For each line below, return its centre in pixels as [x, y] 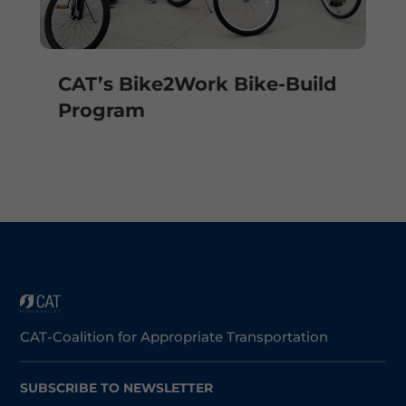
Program [101, 111]
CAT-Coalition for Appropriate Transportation [174, 336]
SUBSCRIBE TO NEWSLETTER [117, 387]
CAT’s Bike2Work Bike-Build [197, 84]
